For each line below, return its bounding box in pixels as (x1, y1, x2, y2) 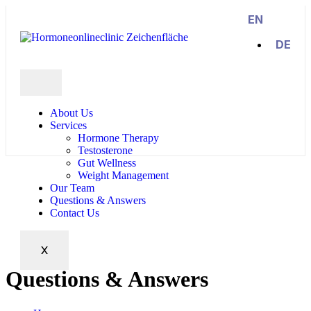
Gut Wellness (78, 157, 136, 169)
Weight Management (78, 169, 169, 181)
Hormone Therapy (78, 132, 159, 144)
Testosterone (78, 144, 133, 156)
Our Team (50, 182, 94, 194)
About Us (50, 107, 93, 119)
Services (50, 119, 87, 131)
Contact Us (50, 207, 99, 219)
